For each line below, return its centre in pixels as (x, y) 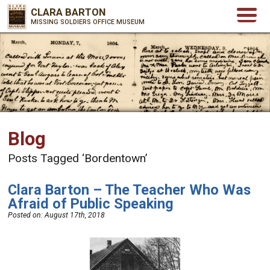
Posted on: (27, 215)
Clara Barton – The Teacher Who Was (130, 190)
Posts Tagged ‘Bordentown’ (78, 158)
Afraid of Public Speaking (91, 203)
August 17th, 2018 (75, 215)
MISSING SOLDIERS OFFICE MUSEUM (88, 22)
